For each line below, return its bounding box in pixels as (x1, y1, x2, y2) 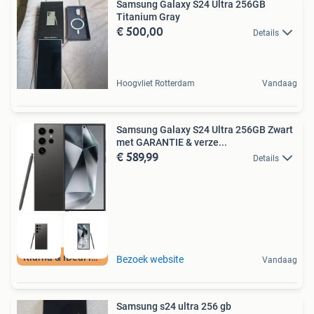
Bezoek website (116, 253, 184, 265)
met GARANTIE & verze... (116, 136, 227, 148)
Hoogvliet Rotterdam (116, 78, 195, 88)
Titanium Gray (116, 11, 180, 22)
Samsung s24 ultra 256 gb (116, 300, 231, 312)
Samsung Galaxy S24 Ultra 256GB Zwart (116, 123, 293, 135)
